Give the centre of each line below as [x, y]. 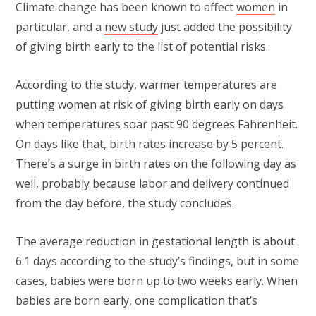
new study [131, 26]
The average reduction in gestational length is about [155, 242]
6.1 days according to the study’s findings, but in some [157, 261]
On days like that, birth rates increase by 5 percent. [150, 144]
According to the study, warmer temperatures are [146, 85]
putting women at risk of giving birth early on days [150, 105]
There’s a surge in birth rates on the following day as [156, 164]
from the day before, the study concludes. [126, 203]
